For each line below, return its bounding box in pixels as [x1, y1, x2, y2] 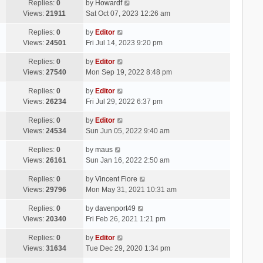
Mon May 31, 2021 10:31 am [85, 185, 177, 194]
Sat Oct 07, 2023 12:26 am [85, 9, 170, 18]
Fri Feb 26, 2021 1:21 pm [85, 214, 166, 223]
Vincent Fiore [95, 174, 137, 183]
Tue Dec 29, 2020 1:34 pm [85, 244, 170, 252]
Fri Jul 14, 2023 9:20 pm [85, 38, 163, 47]
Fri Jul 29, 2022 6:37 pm [85, 97, 163, 106]
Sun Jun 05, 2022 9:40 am [85, 126, 170, 135]
